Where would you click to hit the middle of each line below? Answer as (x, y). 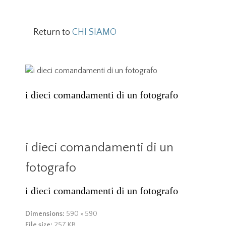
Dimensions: (45, 214)
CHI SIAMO (94, 32)
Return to (53, 32)
